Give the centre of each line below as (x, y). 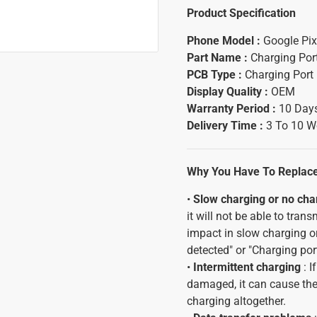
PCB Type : (216, 75)
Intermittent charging (247, 267)
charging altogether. (236, 301)
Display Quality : (229, 92)
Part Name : (219, 58)
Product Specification (241, 13)
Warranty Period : (233, 109)
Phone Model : (224, 41)
